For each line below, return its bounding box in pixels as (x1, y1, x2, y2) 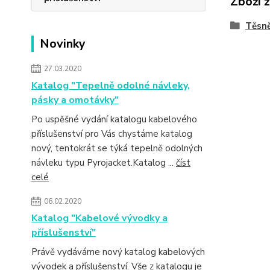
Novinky (40, 36, 86, 52)
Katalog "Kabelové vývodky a (31, 212, 168, 225)
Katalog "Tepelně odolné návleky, (31, 79, 190, 92)
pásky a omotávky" (31, 93, 119, 107)
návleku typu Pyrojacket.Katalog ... (31, 157, 176, 169)
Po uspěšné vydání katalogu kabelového (31, 113, 197, 125)
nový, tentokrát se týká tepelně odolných (31, 142, 202, 154)
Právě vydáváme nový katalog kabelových (31, 246, 205, 258)
